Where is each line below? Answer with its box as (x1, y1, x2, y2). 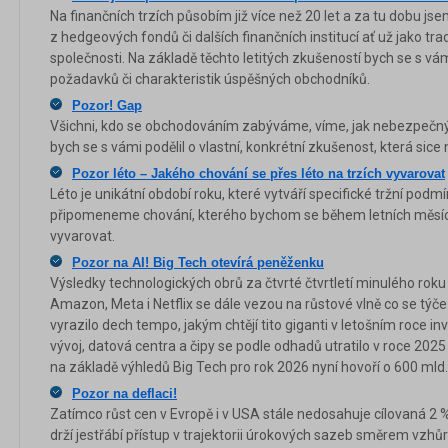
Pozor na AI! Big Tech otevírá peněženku (72, 254, 324, 270)
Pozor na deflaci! (72, 385, 177, 401)
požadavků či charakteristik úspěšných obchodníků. (50, 70, 370, 87)
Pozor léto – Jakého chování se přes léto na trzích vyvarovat (72, 165, 445, 181)
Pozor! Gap (72, 97, 142, 113)
